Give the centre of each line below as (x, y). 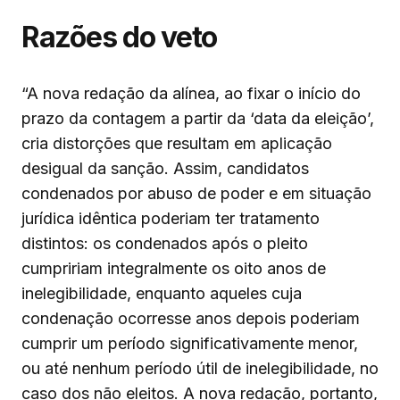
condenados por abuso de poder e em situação (196, 194)
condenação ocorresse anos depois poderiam (191, 319)
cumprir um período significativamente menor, (190, 344)
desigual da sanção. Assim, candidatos (165, 169)
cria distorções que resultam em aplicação (177, 144)
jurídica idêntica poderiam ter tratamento (171, 219)
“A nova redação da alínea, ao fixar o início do (191, 94)
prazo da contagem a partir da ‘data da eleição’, (198, 119)
